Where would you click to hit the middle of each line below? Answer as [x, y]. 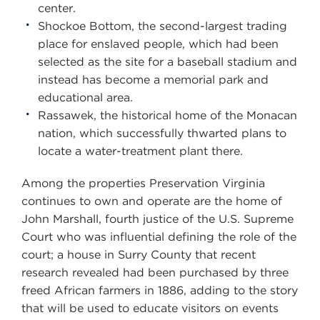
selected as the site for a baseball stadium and [167, 61]
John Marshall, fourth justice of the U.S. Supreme [157, 219]
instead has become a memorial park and [153, 79]
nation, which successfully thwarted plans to [162, 133]
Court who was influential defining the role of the [159, 236]
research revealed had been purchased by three [155, 272]
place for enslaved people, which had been [158, 44]
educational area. [85, 97]
